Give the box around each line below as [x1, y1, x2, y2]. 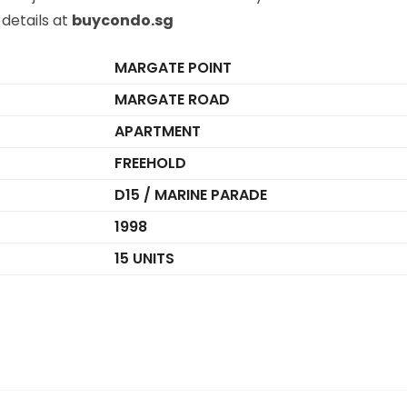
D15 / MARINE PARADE [114, 184, 267, 205]
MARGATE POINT [114, 56, 232, 78]
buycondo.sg [71, 9, 174, 31]
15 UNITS [114, 247, 174, 269]
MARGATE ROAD [114, 88, 230, 110]
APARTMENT [114, 120, 201, 142]
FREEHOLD [114, 152, 186, 174]
